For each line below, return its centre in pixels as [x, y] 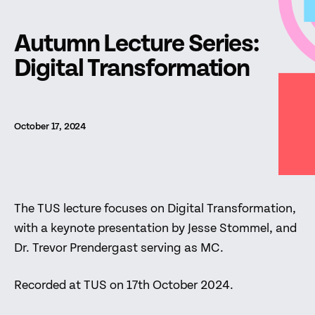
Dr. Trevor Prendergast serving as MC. [119, 248]
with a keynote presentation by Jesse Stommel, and [155, 228]
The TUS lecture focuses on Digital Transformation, [155, 208]
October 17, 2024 [50, 126]
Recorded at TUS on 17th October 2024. [124, 285]
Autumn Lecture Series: [137, 43]
